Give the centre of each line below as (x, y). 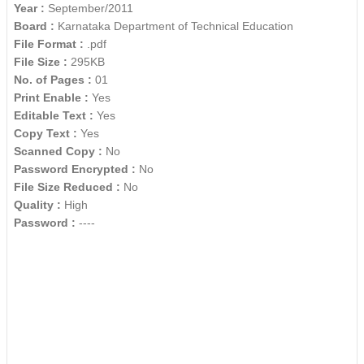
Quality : (39, 205)
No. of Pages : (54, 80)
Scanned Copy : (60, 152)
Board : (36, 26)
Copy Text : (47, 134)
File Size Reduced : (69, 187)
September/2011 (89, 9)
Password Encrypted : (76, 169)
